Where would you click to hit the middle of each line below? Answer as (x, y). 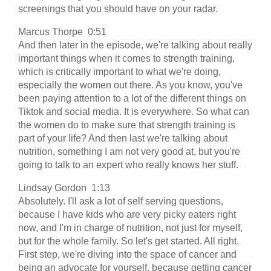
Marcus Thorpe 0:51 (65, 31)
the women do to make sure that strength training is (127, 125)
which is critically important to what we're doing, (119, 71)
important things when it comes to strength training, (126, 58)
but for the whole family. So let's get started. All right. (129, 241)
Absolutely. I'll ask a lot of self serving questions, (121, 201)
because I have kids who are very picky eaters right (127, 214)
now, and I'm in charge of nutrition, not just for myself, (130, 227)
